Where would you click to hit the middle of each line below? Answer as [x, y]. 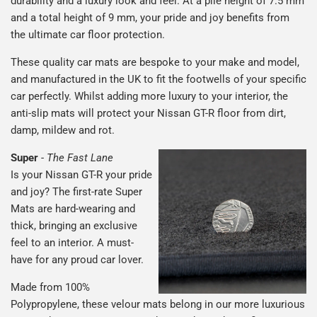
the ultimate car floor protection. [88, 34]
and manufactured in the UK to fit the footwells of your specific [158, 79]
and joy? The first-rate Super [76, 191]
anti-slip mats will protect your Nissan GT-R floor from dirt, [148, 113]
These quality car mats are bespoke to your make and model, [155, 62]
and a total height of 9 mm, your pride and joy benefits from [150, 17]
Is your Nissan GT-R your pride [81, 174]
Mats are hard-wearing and [73, 208]
